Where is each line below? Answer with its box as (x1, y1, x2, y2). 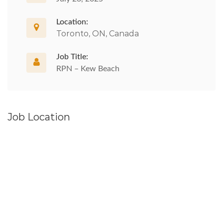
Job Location (7, 111, 70, 123)
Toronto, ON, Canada (56, 29, 139, 38)
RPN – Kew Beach (56, 65, 119, 73)
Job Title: (56, 53, 88, 61)
